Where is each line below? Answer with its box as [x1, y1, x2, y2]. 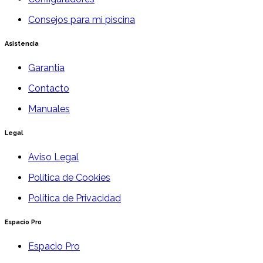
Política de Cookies [28, 171, 110, 183]
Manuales [28, 103, 70, 114]
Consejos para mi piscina [28, 14, 135, 25]
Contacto [28, 82, 69, 94]
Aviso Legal [28, 151, 79, 163]
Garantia [28, 62, 65, 73]
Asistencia [5, 39, 39, 48]
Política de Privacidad [28, 192, 121, 204]
